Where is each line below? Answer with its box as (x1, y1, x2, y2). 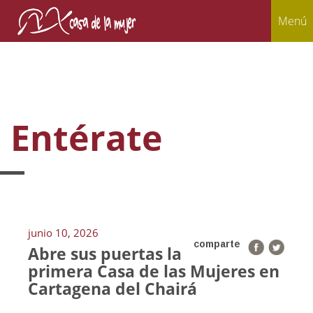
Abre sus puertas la (28, 242, 182, 265)
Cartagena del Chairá (28, 277, 197, 300)
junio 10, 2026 (28, 226, 99, 240)
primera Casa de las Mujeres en (28, 260, 279, 282)
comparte (194, 238, 240, 250)
